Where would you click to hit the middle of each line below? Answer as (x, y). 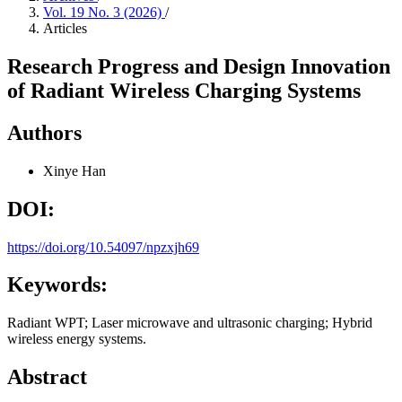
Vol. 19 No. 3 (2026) (104, 12)
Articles (65, 28)
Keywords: (57, 285)
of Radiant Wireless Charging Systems (184, 90)
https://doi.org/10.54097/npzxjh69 (103, 247)
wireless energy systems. (77, 339)
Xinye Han (74, 170)
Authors (44, 132)
